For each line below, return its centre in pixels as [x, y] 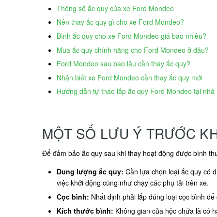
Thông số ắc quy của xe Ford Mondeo [115, 8]
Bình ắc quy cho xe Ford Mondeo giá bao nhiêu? [132, 36]
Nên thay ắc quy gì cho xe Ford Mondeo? [120, 22]
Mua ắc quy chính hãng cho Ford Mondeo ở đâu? [133, 50]
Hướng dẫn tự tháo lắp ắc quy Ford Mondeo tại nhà [136, 91]
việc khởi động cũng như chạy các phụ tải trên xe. [133, 183]
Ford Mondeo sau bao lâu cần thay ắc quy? [124, 64]
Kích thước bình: [86, 210]
